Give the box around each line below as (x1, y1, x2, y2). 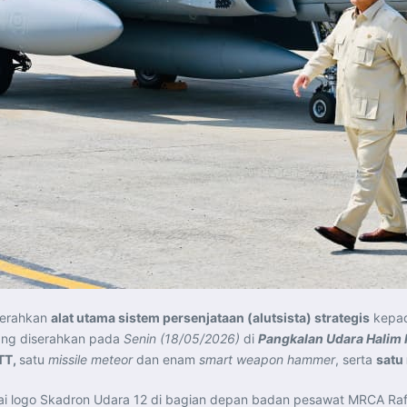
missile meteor (48, 351, 133, 367)
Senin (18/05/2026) (124, 330, 240, 346)
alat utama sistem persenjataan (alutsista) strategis (51, 309, 370, 325)
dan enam (133, 351, 199, 367)
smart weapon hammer (199, 351, 335, 367)
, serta (335, 351, 376, 367)
